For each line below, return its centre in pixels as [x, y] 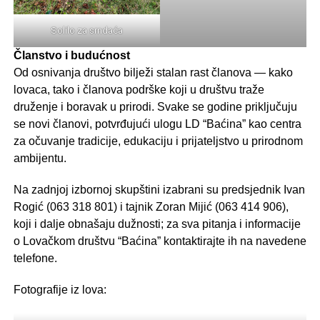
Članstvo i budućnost [71, 56]
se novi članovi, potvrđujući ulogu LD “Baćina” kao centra [157, 124]
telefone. [35, 259]
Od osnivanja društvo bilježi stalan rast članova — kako [153, 73]
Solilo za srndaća [86, 31]
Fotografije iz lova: [60, 290]
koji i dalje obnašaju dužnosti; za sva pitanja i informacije [157, 224]
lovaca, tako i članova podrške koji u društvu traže [139, 90]
